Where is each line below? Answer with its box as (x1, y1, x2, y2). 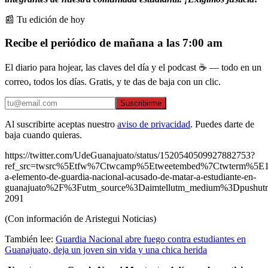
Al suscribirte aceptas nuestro (5, 119, 115, 130)
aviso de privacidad (117, 119, 190, 130)
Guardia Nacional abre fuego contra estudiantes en (56, 234, 246, 245)
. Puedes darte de (190, 119, 254, 130)
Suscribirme (120, 99, 162, 108)
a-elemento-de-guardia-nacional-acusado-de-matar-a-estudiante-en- (5, 172, 256, 182)
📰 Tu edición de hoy (5, 14, 85, 25)
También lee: (5, 234, 56, 245)
